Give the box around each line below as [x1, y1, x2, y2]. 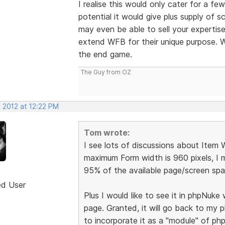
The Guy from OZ [80, 68, 131, 76]
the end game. [78, 49, 132, 59]
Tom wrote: [83, 127, 130, 138]
